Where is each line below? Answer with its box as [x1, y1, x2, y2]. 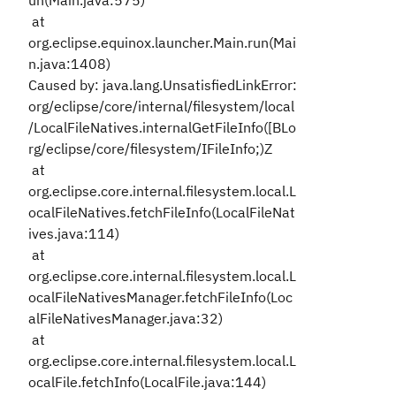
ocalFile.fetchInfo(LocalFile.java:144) [28, 373, 266, 391]
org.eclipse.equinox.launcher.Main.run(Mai [28, 34, 296, 51]
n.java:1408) [28, 55, 110, 72]
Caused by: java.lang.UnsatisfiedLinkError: [28, 76, 297, 94]
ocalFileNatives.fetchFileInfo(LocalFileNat [28, 203, 295, 221]
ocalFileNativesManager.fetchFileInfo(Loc [28, 288, 293, 306]
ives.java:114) [28, 225, 119, 242]
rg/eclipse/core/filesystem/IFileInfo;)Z [28, 140, 272, 157]
